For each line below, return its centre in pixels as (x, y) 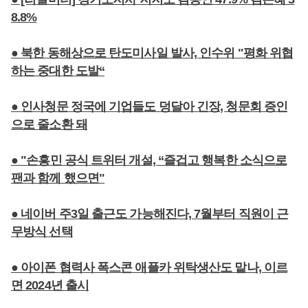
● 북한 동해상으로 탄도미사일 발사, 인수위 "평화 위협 (152, 53)
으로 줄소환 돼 (49, 124)
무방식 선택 (42, 232)
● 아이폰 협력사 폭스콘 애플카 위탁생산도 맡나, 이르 (150, 267)
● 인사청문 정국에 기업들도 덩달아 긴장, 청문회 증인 (150, 107)
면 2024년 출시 (50, 285)
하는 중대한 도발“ (58, 71)
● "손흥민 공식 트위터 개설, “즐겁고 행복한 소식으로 (149, 160)
